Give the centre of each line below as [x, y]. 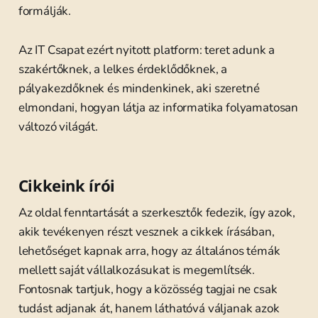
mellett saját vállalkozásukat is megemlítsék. [137, 270]
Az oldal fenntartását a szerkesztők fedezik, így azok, [157, 213]
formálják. [45, 11]
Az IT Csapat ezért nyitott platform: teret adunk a [147, 50]
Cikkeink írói [66, 185]
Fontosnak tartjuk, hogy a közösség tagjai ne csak [148, 289]
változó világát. [58, 127]
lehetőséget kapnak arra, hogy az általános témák [149, 251]
